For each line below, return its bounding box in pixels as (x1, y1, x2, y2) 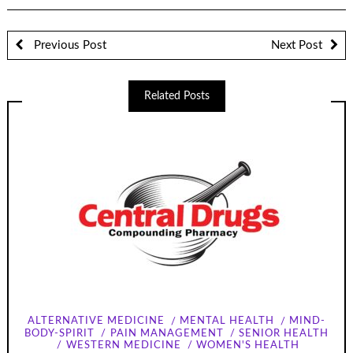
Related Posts (143, 90, 210, 102)
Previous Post (30, 39, 106, 51)
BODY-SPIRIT (24, 328, 95, 339)
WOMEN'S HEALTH (195, 340, 299, 351)
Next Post (271, 39, 322, 51)
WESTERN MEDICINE (65, 340, 181, 351)
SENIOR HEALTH (238, 328, 329, 339)
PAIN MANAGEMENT (110, 328, 224, 339)
